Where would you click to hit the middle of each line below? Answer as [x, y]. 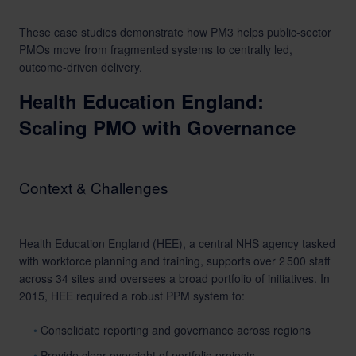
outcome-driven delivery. [81, 67]
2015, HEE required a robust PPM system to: [132, 296]
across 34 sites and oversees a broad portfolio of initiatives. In [174, 278]
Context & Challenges [94, 187]
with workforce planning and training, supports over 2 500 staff [174, 261]
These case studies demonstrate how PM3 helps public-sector [175, 32]
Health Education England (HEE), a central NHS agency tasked [177, 243]
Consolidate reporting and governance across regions [176, 330]
